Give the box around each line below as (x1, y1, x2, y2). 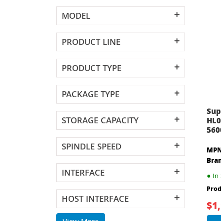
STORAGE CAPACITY (62, 114, 139, 129)
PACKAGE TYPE (62, 88, 119, 103)
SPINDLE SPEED (62, 141, 121, 155)
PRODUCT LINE (62, 36, 120, 50)
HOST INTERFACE (62, 193, 129, 207)
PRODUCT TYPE (62, 62, 121, 76)
